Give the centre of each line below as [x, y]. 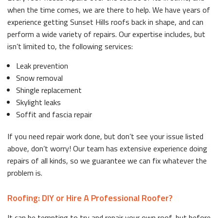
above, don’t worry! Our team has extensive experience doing [107, 148]
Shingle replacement [49, 90]
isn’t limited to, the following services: [70, 46]
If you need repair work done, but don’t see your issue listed [105, 136]
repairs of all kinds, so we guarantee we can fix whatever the [107, 160]
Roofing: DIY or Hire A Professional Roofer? [90, 198]
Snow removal [39, 78]
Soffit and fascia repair [54, 114]
